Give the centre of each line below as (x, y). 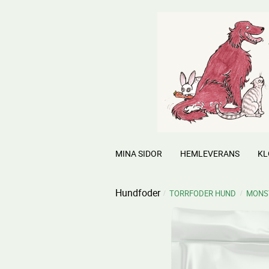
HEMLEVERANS (210, 153)
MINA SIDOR (139, 153)
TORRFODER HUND (203, 193)
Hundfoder (138, 193)
